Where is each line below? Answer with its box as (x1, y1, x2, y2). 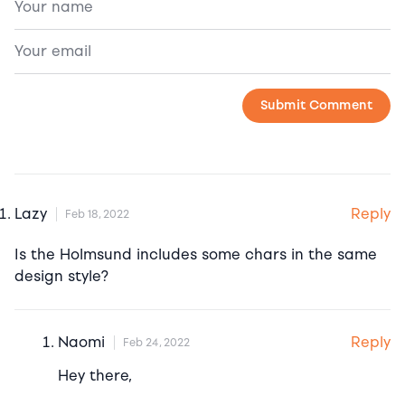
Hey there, (58, 366, 132, 384)
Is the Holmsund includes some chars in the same (14, 245, 377, 263)
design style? (14, 267, 108, 285)
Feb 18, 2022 (65, 208, 129, 221)
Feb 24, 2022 (123, 336, 190, 350)
